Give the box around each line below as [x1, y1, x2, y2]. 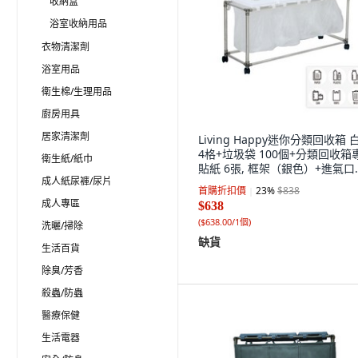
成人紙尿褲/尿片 [42, 174, 112, 188]
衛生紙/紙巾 [42, 152, 93, 165]
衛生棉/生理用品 [42, 85, 112, 98]
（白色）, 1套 [198, 175, 267, 190]
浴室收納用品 [50, 17, 107, 30]
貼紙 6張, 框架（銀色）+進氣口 [198, 161, 355, 176]
